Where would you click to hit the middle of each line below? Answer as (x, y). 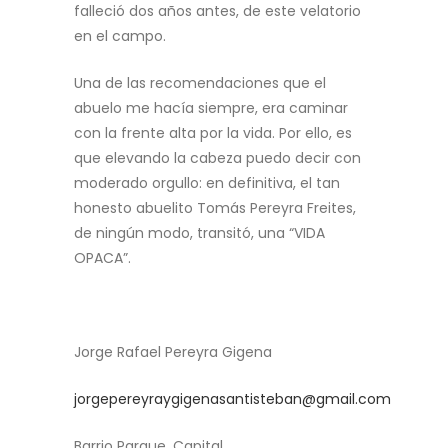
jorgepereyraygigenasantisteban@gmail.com (232, 399)
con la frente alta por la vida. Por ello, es (213, 133)
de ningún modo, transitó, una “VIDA (199, 233)
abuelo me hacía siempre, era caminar (211, 108)
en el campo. (120, 36)
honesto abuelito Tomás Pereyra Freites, (215, 208)
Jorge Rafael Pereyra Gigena (173, 352)
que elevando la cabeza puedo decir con (217, 158)
